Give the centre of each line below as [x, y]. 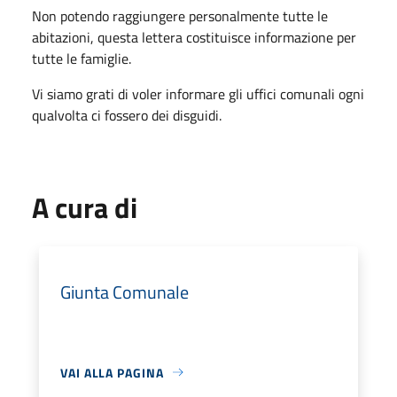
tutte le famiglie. [82, 58]
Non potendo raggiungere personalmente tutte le [180, 16]
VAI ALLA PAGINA [112, 372]
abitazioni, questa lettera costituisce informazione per [194, 37]
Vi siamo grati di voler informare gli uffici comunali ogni [198, 93]
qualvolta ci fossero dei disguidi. [127, 115]
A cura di [85, 207]
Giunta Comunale [125, 292]
